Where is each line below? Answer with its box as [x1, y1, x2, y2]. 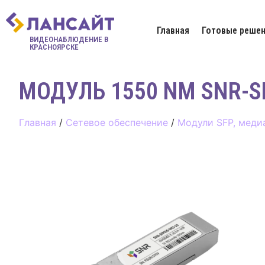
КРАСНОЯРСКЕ [30, 43, 79, 51]
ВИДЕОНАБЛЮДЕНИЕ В [30, 35, 108, 44]
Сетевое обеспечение [66, 117, 168, 128]
